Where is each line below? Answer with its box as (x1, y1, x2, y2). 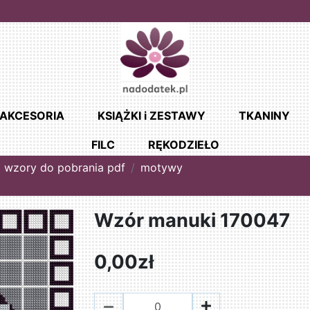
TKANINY (238, 109, 290, 123)
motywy (140, 161, 183, 175)
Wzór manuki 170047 (94, 209, 291, 232)
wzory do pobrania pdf (4, 161, 125, 175)
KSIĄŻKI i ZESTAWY (97, 109, 206, 123)
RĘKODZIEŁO (147, 138, 219, 152)
